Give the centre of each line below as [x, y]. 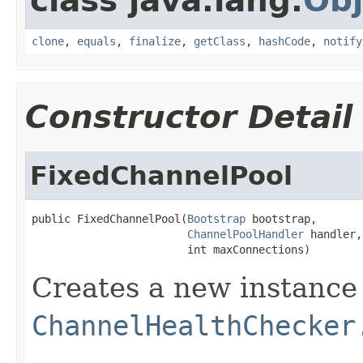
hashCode [284, 41]
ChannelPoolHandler [246, 234]
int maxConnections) [171, 249]
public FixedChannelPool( [109, 218]
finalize [155, 41]
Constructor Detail [189, 117]
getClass [220, 41]
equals [96, 41]
